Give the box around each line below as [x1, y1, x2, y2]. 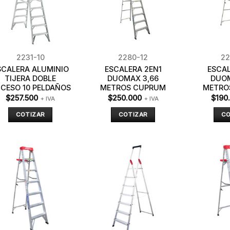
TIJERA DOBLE [5, 74, 56, 83]
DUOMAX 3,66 [107, 74, 159, 83]
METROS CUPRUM [100, 83, 166, 92]
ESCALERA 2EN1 [104, 65, 162, 74]
